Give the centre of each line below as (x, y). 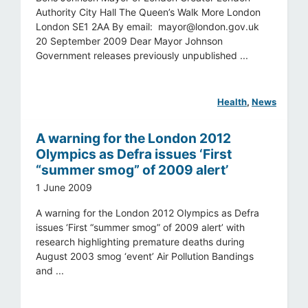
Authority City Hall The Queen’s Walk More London (148, 12)
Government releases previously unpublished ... (142, 55)
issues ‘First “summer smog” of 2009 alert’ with (141, 228)
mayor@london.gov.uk (209, 26)
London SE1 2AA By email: (97, 26)
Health (232, 101)
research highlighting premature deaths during (141, 242)
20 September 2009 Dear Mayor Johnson (130, 41)
